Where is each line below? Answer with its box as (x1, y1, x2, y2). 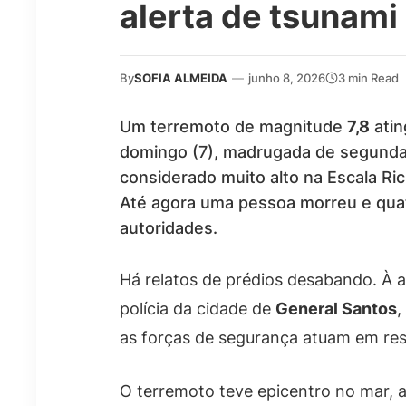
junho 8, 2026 (248, 70, 325, 85)
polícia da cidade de (120, 298, 275, 318)
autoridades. (120, 217, 217, 237)
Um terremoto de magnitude (120, 116, 347, 136)
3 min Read (338, 70, 399, 85)
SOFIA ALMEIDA (134, 70, 227, 85)
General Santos (275, 298, 397, 318)
